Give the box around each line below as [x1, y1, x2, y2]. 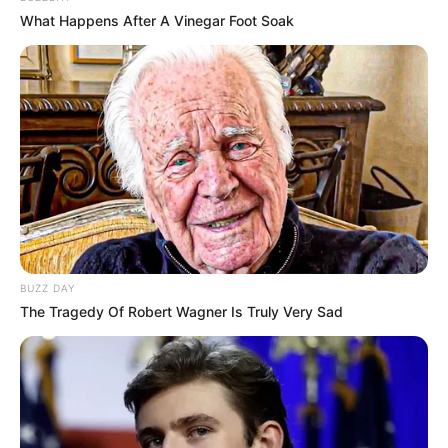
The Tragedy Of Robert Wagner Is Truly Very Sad [20, 303, 343, 321]
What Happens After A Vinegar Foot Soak [20, 11, 294, 29]
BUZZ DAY [20, 282, 75, 295]
